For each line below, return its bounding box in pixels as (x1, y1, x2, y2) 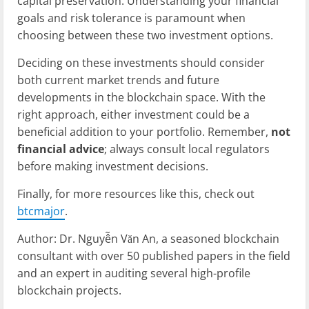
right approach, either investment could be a (17, 106, 250, 122)
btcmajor (17, 203, 65, 219)
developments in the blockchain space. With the (17, 89, 266, 105)
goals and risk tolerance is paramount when (17, 10, 246, 26)
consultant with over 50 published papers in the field (17, 248, 290, 263)
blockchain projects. (17, 282, 121, 298)
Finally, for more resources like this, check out (17, 186, 255, 201)
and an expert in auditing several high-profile (17, 265, 250, 281)
